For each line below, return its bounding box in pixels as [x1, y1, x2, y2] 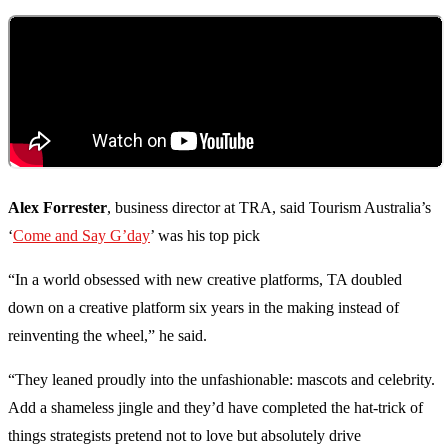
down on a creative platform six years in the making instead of [8, 299, 399, 317]
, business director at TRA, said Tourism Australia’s [107, 199, 431, 217]
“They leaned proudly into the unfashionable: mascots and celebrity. [8, 371, 435, 389]
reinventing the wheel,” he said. [8, 327, 207, 345]
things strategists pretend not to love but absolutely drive [8, 427, 361, 445]
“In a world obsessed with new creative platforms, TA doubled [8, 271, 402, 289]
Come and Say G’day [13, 227, 150, 245]
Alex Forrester [8, 199, 107, 217]
